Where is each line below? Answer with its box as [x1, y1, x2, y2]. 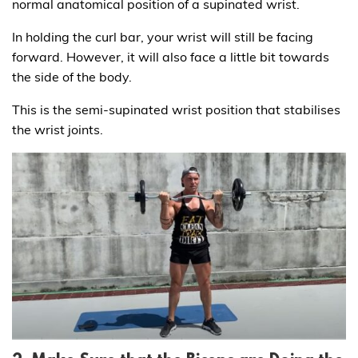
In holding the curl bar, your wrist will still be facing [12, 28, 313, 45]
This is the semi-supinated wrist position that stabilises [12, 101, 340, 117]
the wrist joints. [12, 121, 103, 137]
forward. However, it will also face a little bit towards [12, 48, 329, 65]
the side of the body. [12, 68, 132, 85]
